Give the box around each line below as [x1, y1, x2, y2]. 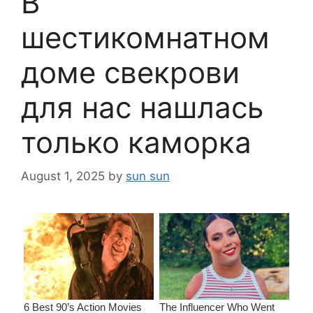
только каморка [21, 124, 252, 160]
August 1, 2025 [21, 169, 105, 183]
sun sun [126, 169, 170, 183]
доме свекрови [21, 54, 240, 90]
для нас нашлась [21, 89, 263, 125]
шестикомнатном [21, 19, 270, 55]
